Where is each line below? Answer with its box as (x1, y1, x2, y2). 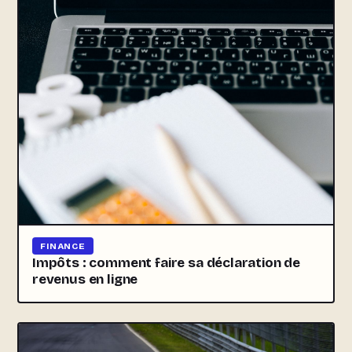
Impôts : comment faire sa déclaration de (32, 254, 301, 271)
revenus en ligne (32, 270, 138, 288)
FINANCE (40, 240, 86, 251)
